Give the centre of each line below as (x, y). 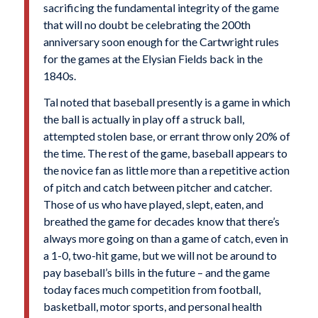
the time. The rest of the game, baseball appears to (165, 153)
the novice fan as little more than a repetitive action (167, 170)
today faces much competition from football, (152, 290)
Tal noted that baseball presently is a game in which (166, 102)
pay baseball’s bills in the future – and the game (156, 273)
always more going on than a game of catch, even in (165, 238)
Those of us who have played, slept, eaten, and (153, 204)
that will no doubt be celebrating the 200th (147, 24)
